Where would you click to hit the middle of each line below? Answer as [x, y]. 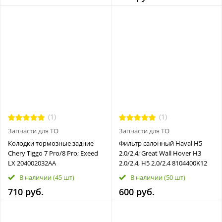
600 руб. [137, 192]
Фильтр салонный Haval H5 [160, 143]
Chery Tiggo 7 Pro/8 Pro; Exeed [53, 153]
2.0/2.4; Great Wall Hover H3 [160, 153]
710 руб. [26, 192]
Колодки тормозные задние [51, 143]
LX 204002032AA [32, 163]
